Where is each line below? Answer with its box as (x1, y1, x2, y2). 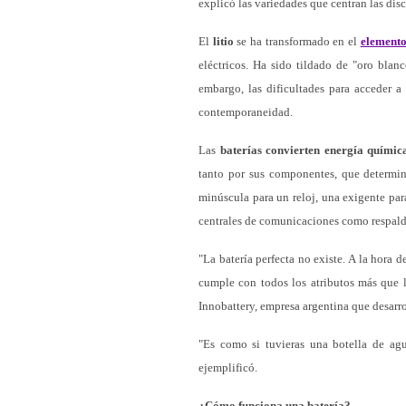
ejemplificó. (198, 361, 257, 374)
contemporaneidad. (198, 105, 293, 119)
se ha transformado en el (233, 34, 361, 48)
